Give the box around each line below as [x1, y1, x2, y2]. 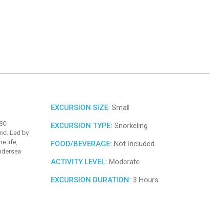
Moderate [107, 157, 140, 166]
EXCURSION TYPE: [51, 121, 112, 130]
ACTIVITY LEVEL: [51, 157, 107, 166]
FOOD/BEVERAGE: [51, 139, 112, 148]
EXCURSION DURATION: [51, 175, 131, 184]
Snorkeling [112, 121, 148, 130]
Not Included [112, 139, 154, 148]
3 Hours [131, 175, 158, 184]
